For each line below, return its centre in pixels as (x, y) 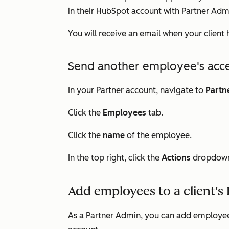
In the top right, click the (115, 158)
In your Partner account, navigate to (137, 90)
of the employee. (160, 135)
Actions (177, 158)
